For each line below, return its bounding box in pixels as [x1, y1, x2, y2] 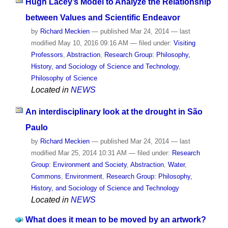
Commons [31, 173, 61, 181]
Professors [31, 51, 63, 59]
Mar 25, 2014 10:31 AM [55, 149, 129, 157]
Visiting [173, 39, 195, 47]
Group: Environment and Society [31, 161, 127, 169]
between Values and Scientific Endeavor [25, 13, 180, 22]
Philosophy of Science [31, 74, 97, 82]
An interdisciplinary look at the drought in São [25, 107, 203, 117]
